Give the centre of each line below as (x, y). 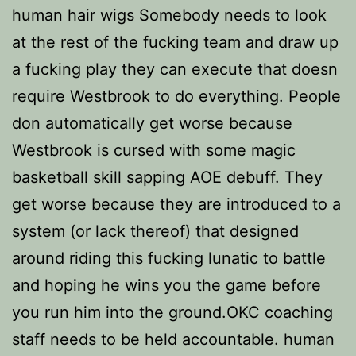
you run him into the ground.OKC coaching (172, 312)
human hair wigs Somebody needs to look (169, 15)
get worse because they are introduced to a (176, 204)
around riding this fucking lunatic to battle (169, 258)
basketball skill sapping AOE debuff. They (167, 177)
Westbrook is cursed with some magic (154, 150)
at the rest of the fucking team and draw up (175, 42)
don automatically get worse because (152, 123)
